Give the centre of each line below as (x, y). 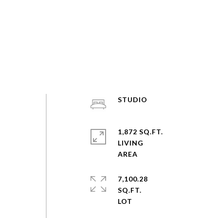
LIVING (130, 143)
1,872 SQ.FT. (140, 132)
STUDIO (132, 100)
